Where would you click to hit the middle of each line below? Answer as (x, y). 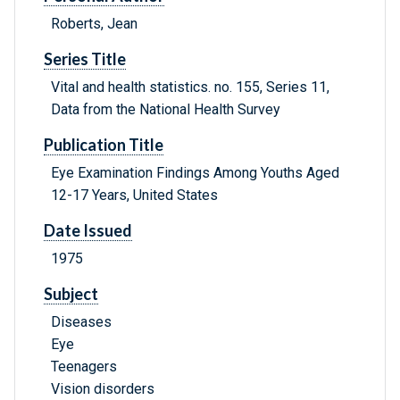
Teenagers (84, 367)
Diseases (81, 322)
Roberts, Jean (94, 24)
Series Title (85, 59)
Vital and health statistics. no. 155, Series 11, (190, 87)
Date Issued (88, 231)
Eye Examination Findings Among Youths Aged (195, 173)
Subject (71, 294)
